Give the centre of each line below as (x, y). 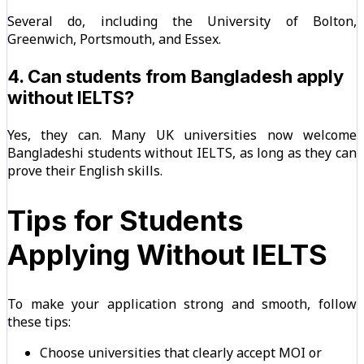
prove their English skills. (85, 171)
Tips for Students (126, 221)
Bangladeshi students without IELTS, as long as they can (182, 153)
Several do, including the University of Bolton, (182, 22)
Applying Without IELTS (167, 255)
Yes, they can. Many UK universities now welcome (182, 135)
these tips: (39, 322)
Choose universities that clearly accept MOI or (181, 353)
